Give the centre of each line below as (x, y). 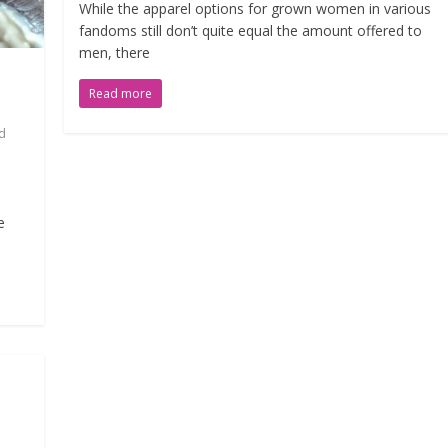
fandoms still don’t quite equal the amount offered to (251, 30)
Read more (121, 93)
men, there (115, 52)
